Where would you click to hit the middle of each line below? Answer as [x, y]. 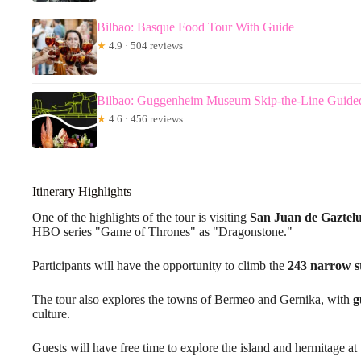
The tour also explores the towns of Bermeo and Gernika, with [193, 300]
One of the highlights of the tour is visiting [141, 218]
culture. [51, 314]
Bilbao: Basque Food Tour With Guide [195, 27]
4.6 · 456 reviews [145, 118]
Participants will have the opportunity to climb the [160, 266]
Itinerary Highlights [82, 191]
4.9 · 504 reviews [145, 45]
